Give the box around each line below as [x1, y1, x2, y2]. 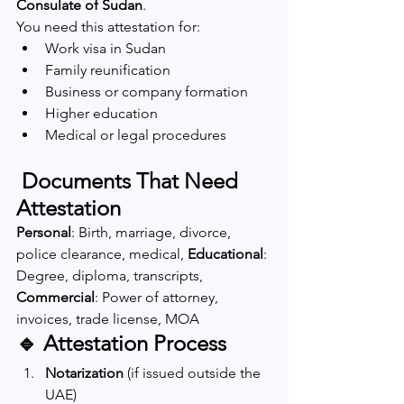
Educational [188, 245, 263, 262]
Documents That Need [16, 168, 243, 194]
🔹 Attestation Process [16, 330, 226, 356]
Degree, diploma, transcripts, [16, 267, 207, 284]
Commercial [16, 289, 95, 306]
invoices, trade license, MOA [16, 310, 199, 327]
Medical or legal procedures [45, 126, 226, 143]
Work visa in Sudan [45, 40, 166, 57]
